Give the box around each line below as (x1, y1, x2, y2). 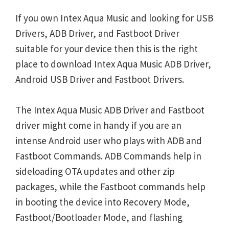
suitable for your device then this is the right (15, 42, 198, 55)
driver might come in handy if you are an (15, 119, 181, 131)
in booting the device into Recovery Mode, (15, 196, 190, 208)
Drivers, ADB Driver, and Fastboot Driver (15, 27, 179, 39)
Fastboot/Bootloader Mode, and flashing (15, 211, 182, 223)
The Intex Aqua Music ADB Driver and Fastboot (15, 104, 204, 116)
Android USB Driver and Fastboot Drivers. (15, 73, 184, 85)
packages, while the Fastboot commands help (15, 180, 205, 193)
